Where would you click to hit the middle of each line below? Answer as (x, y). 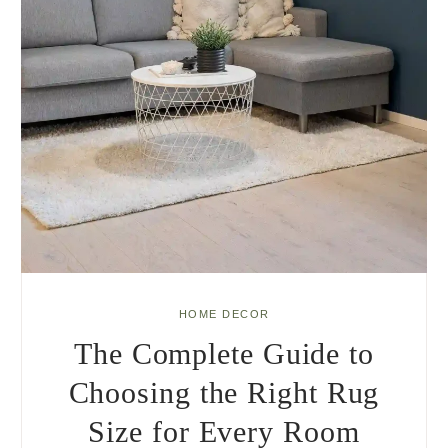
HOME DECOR (224, 313)
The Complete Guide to (224, 353)
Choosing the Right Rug (224, 392)
